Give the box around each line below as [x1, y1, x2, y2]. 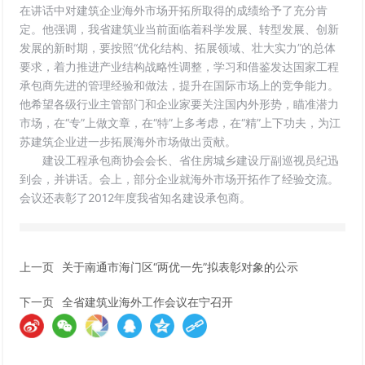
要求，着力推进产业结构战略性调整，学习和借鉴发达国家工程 [20, 59, 340, 73]
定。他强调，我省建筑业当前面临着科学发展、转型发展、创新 [20, 22, 340, 36]
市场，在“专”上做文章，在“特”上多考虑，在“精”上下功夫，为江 [20, 116, 341, 130]
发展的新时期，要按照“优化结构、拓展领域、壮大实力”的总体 [20, 41, 336, 55]
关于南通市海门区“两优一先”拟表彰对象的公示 [62, 260, 299, 274]
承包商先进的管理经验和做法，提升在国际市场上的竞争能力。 [20, 78, 340, 92]
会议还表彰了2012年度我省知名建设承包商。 [20, 191, 252, 204]
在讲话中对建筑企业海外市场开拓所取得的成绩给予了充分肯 [20, 3, 328, 17]
